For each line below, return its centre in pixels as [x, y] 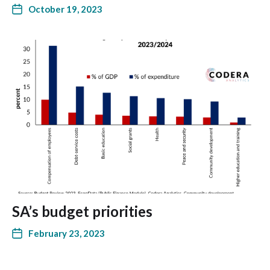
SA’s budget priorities [82, 211]
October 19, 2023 [65, 9]
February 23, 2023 [67, 233]
